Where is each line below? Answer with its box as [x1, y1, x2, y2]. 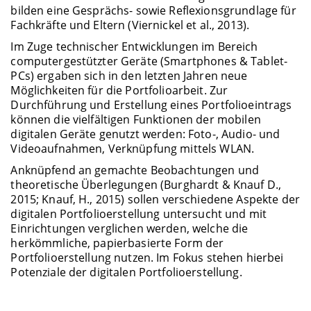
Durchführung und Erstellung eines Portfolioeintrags [10, 96, 292, 112]
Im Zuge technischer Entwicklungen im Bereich [10, 38, 258, 54]
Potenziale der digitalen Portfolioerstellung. [10, 264, 242, 280]
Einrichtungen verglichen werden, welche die [10, 221, 249, 237]
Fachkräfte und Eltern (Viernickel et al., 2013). [10, 17, 250, 33]
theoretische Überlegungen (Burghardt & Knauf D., [10, 177, 282, 193]
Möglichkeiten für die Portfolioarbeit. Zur [10, 82, 228, 98]
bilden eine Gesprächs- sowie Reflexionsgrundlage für [10, 2, 296, 18]
